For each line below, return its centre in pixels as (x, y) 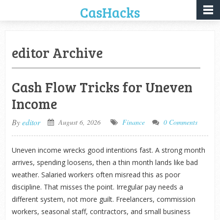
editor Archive (57, 53)
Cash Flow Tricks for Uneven (102, 87)
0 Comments (180, 122)
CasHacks (110, 12)
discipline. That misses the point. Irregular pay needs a (97, 187)
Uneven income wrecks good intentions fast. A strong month (108, 150)
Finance (133, 122)
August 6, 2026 (78, 122)
